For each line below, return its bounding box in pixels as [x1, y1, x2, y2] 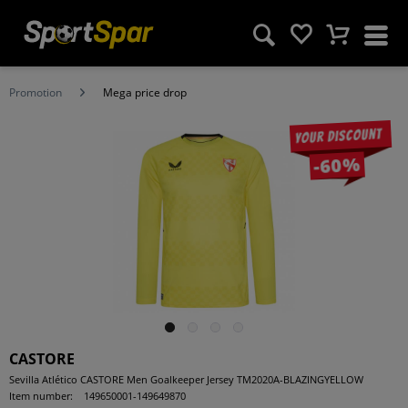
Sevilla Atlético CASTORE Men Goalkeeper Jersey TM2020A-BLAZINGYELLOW [9, 372, 363, 386]
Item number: [9, 389, 73, 403]
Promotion [9, 85, 62, 100]
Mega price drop [103, 85, 187, 100]
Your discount [294, 126, 382, 147]
